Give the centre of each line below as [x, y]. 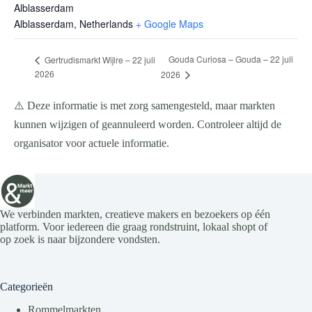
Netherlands [106, 24]
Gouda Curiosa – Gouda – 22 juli [231, 59]
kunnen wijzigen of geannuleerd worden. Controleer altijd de [148, 125]
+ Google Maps [170, 24]
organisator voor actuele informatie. [92, 143]
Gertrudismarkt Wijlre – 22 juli [99, 59]
